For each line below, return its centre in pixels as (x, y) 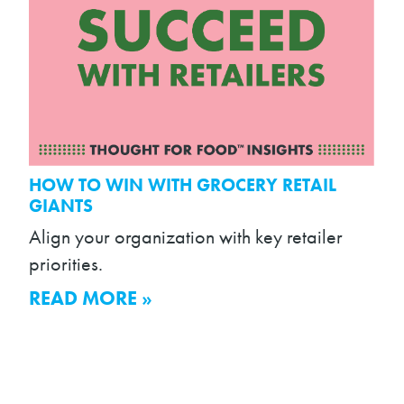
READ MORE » (91, 298)
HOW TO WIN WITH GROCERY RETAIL (183, 186)
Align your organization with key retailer (186, 237)
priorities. (66, 264)
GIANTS (61, 207)
